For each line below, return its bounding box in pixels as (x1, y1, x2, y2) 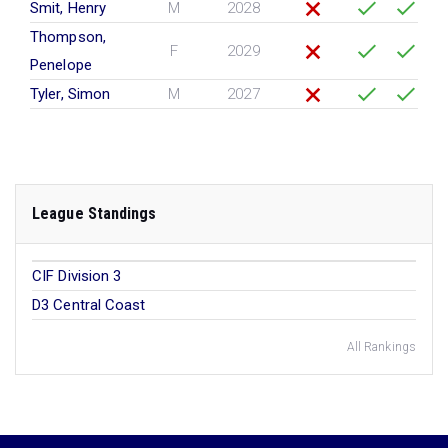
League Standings (32, 204, 157, 223)
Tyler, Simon (30, 85, 111, 103)
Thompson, (30, 28, 106, 46)
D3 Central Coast (32, 296, 146, 314)
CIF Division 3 (32, 267, 122, 285)
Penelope (30, 56, 92, 74)
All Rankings (346, 340, 416, 354)
